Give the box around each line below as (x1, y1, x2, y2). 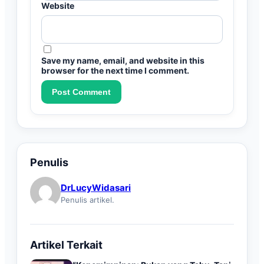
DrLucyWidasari (61, 181, 131, 193)
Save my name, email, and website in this (41, 55, 204, 66)
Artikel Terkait (30, 239, 103, 252)
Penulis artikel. (61, 194, 114, 204)
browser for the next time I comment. (41, 65, 189, 76)
